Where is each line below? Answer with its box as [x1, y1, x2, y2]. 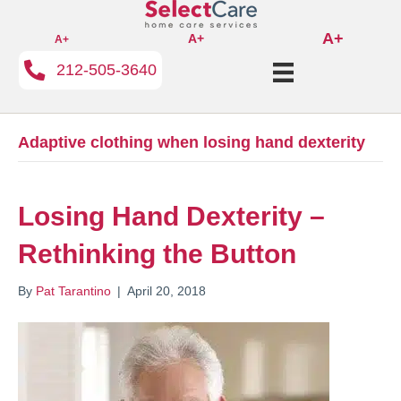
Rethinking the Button [18, 239, 296, 269]
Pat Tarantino [36, 284, 111, 299]
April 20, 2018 [127, 284, 206, 299]
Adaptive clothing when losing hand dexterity [18, 133, 365, 152]
